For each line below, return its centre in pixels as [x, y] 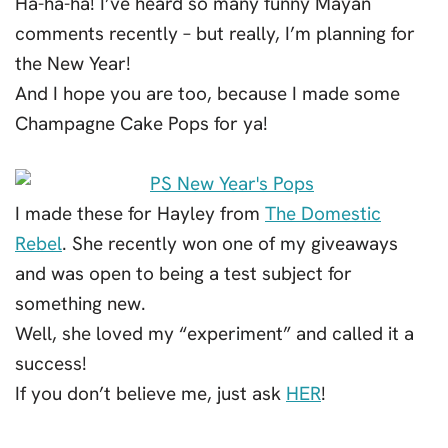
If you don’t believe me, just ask [150, 393]
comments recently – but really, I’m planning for [215, 33]
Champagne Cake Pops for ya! [141, 123]
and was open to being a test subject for [183, 273]
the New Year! [73, 63]
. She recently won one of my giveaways [230, 243]
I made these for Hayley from [140, 213]
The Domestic [323, 213]
